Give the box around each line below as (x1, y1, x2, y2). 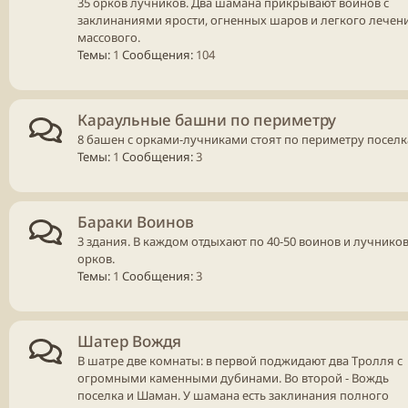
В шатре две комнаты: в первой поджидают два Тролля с (77, 352, 403, 369)
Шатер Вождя (77, 330, 181, 352)
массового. (77, 28, 140, 46)
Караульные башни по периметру (77, 108, 336, 130)
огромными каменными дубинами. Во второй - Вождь (77, 369, 389, 386)
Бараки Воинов (77, 210, 194, 232)
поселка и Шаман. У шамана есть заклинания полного (77, 386, 389, 403)
